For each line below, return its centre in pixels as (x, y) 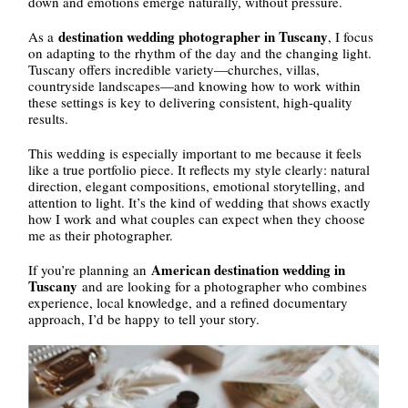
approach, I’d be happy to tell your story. (144, 318)
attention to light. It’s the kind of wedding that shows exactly (200, 202)
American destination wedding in (249, 269)
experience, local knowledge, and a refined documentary (189, 302)
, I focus (351, 36)
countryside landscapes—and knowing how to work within (195, 85)
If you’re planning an (90, 269)
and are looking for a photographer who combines (223, 286)
